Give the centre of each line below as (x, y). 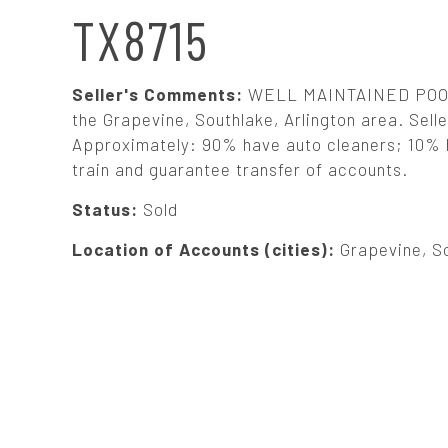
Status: (107, 209)
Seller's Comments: (160, 94)
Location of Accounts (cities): (206, 249)
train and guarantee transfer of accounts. (240, 169)
